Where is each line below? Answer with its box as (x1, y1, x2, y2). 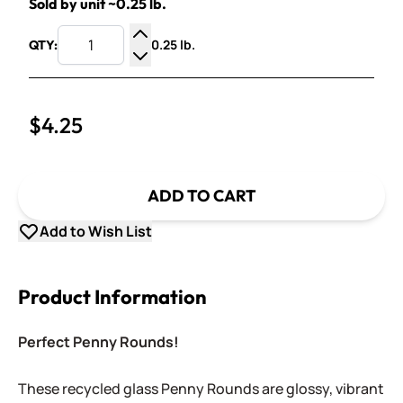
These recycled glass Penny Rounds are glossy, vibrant (18, 379, 384, 399)
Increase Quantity (139, 45, 258, 65)
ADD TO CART (147, 185, 256, 206)
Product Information (18, 284, 207, 309)
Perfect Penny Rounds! (18, 332, 182, 352)
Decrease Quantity (139, 67, 264, 86)
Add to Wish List (40, 221, 152, 241)
